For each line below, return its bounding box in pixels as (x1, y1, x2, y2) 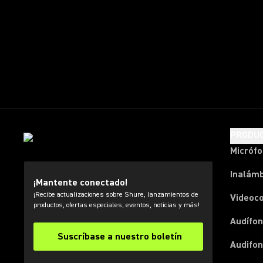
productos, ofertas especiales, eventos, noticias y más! (33, 201, 200, 210)
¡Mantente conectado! (33, 177, 127, 188)
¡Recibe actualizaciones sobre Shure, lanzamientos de (33, 190, 198, 199)
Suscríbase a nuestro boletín (57, 231, 182, 242)
